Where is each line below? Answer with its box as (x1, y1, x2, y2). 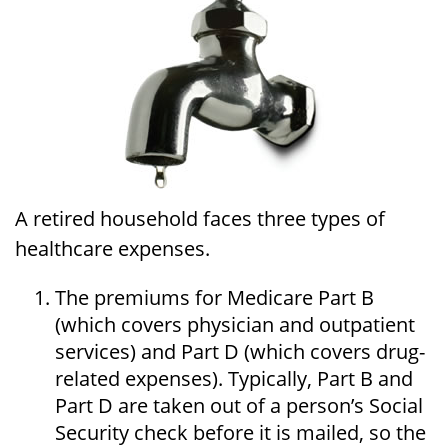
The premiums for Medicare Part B (55, 283, 374, 311)
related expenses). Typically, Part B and (55, 364, 413, 392)
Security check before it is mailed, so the (55, 418, 426, 446)
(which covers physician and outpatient (55, 310, 415, 338)
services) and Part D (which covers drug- (55, 337, 425, 365)
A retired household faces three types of (15, 204, 385, 232)
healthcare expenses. (15, 234, 210, 262)
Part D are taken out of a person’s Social (55, 391, 423, 419)
